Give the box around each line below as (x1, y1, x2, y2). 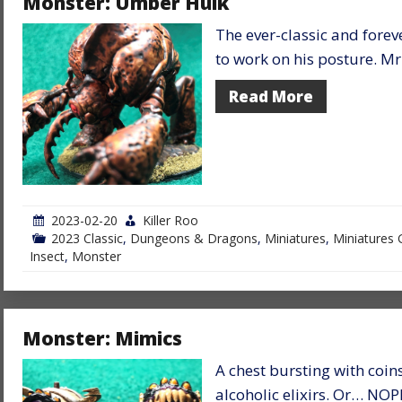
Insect (30, 247, 65, 265)
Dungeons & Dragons (130, 229, 258, 247)
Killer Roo (143, 211, 198, 229)
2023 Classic (51, 229, 123, 247)
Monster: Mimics (22, 325, 182, 351)
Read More (229, 85, 313, 107)
